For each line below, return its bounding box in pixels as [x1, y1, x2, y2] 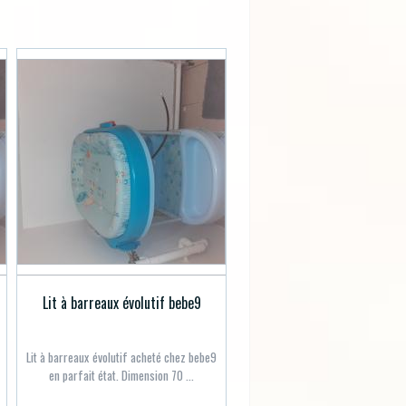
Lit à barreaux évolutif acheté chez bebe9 [26, 348, 217, 367]
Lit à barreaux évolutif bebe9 [42, 291, 201, 314]
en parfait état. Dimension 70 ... [49, 366, 194, 385]
